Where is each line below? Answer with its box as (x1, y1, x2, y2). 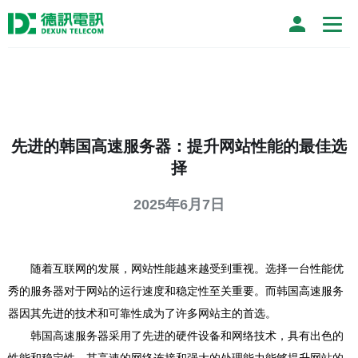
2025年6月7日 (133, 197, 225, 213)
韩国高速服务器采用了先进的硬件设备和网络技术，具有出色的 (30, 329, 344, 342)
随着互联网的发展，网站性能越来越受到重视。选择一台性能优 (30, 262, 344, 275)
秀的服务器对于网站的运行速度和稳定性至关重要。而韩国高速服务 (8, 284, 344, 297)
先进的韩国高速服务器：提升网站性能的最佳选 (11, 137, 347, 155)
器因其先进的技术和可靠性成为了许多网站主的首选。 (8, 307, 276, 320)
